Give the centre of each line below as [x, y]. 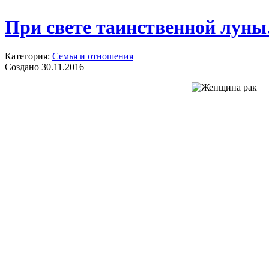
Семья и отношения [93, 56]
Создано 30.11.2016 [44, 67]
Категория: [29, 56]
